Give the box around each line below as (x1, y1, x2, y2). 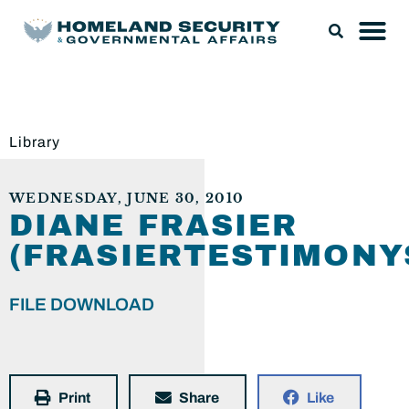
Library (9, 134, 60, 150)
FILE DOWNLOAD (9, 295, 154, 314)
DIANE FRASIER (9, 209, 299, 242)
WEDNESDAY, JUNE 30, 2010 (9, 191, 245, 206)
